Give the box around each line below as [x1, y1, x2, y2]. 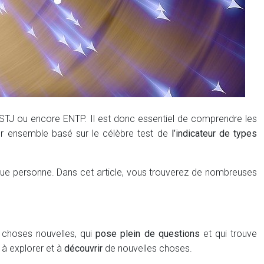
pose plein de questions [95, 228, 200, 239]
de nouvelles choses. [103, 243, 192, 254]
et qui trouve [199, 228, 258, 239]
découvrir [64, 243, 103, 254]
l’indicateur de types [171, 128, 258, 139]
